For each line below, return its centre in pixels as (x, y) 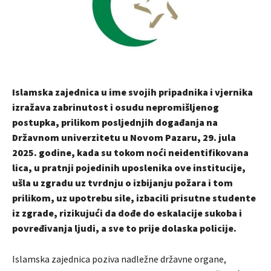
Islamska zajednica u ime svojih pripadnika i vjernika (132, 92)
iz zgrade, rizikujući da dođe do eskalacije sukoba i (127, 213)
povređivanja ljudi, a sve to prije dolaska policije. (124, 228)
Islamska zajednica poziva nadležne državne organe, (119, 259)
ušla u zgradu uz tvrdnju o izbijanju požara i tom (122, 182)
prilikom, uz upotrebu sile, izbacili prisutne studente (134, 198)
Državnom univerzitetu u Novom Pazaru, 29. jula (124, 137)
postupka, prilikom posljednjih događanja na (115, 122)
